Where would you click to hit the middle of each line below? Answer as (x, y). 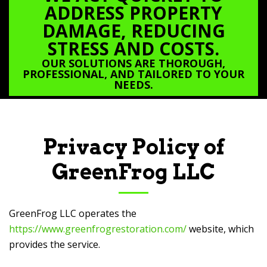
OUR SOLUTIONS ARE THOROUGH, (133, 63)
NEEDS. (133, 85)
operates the (106, 213)
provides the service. (55, 244)
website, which (220, 229)
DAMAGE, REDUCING (133, 31)
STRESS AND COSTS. (133, 49)
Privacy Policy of (133, 147)
